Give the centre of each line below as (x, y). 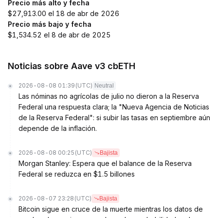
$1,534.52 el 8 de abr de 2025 (59, 35)
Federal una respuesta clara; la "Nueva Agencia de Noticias (114, 107)
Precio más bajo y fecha (50, 24)
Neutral (104, 86)
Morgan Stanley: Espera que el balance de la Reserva (105, 163)
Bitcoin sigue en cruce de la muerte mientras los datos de (111, 209)
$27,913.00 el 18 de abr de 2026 (64, 13)
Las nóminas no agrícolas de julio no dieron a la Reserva (109, 96)
